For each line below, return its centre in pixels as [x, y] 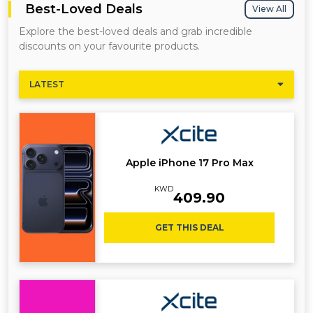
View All [269, 9]
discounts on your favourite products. [109, 46]
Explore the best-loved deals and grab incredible [136, 32]
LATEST [47, 85]
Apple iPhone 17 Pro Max [189, 163]
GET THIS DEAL [189, 228]
